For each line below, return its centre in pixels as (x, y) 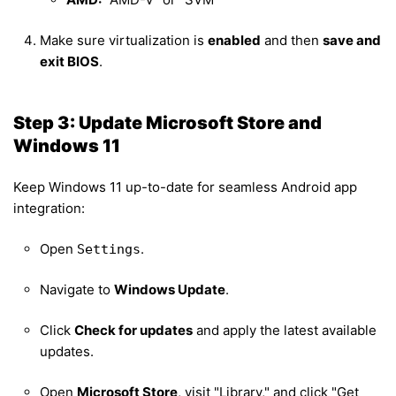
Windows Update (170, 290)
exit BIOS (69, 62)
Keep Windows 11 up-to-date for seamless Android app (185, 187)
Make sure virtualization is (124, 41)
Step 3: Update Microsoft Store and (168, 123)
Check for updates (133, 331)
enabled (234, 41)
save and (352, 41)
